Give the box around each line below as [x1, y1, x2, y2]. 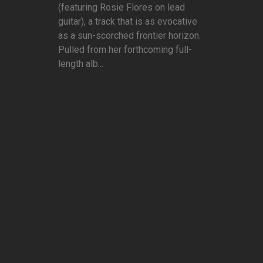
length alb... [58, 58, 103, 70]
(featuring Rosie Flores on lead [58, 2, 185, 14]
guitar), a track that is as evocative [58, 16, 197, 28]
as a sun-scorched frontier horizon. [58, 30, 201, 42]
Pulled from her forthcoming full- [58, 44, 192, 56]
